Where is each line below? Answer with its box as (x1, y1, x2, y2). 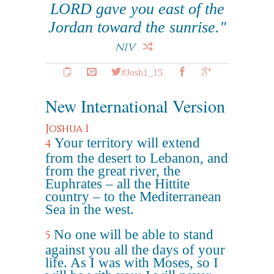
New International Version (45, 94, 225, 117)
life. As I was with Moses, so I (45, 255, 218, 270)
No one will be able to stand (54, 227, 213, 242)
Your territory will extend (54, 135, 200, 150)
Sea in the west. (45, 202, 134, 217)
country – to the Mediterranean (45, 189, 221, 204)
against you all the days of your (45, 242, 225, 257)
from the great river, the (45, 163, 180, 179)
